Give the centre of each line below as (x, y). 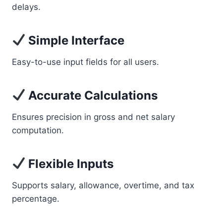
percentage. (36, 199)
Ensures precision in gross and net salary (93, 117)
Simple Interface (75, 40)
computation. (38, 130)
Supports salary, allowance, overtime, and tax (103, 185)
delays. (26, 7)
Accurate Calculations (92, 95)
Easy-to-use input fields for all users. (85, 62)
